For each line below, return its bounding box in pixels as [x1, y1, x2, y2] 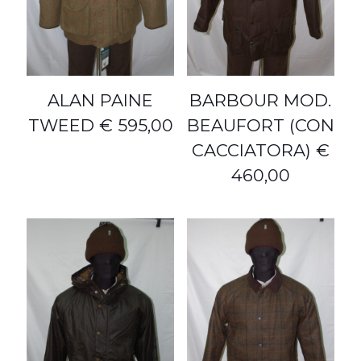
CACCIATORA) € [191, 139, 330, 160]
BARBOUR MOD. [189, 89, 332, 110]
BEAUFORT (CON [186, 114, 334, 135]
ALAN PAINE [48, 89, 154, 110]
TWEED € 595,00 [27, 114, 173, 135]
